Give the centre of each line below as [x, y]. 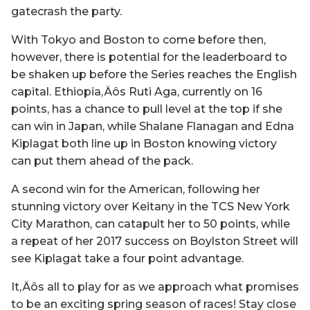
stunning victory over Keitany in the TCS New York [151, 206]
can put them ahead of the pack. [102, 161]
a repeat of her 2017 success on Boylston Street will [155, 241]
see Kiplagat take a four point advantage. [127, 258]
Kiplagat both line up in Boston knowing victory [144, 143]
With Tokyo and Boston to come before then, [138, 39]
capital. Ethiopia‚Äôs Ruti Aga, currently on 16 [137, 91]
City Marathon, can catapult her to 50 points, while [151, 224]
